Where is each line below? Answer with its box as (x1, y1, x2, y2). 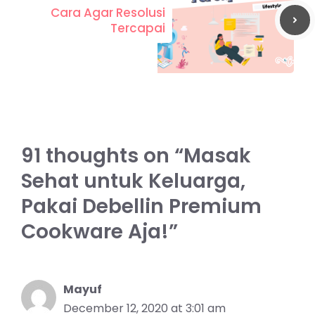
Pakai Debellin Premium (21, 192, 262, 220)
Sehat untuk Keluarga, (21, 167, 245, 195)
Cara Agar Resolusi (51, 4, 165, 21)
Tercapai (110, 19, 165, 37)
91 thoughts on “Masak (21, 141, 251, 169)
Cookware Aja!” (21, 217, 178, 245)
